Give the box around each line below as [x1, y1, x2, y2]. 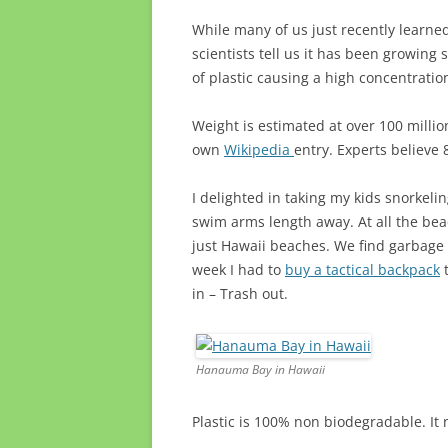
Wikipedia [224, 140, 294, 160]
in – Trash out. [192, 284, 288, 304]
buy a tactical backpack [285, 260, 440, 280]
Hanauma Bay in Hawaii [196, 361, 325, 379]
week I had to [192, 260, 285, 280]
